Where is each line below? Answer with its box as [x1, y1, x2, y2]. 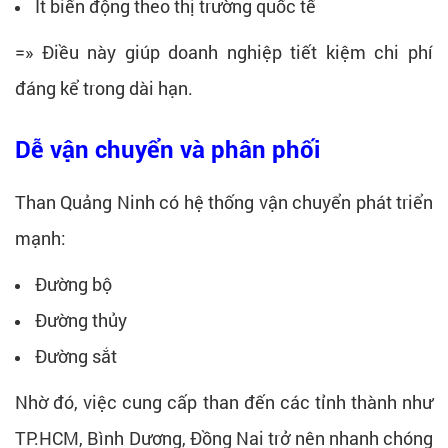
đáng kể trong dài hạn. [15, 75, 193, 100]
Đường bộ [35, 271, 112, 296]
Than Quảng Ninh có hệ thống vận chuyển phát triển [15, 189, 433, 214]
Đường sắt [35, 343, 117, 368]
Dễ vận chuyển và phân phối [15, 135, 320, 164]
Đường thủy [35, 307, 127, 332]
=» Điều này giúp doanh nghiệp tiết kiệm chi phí [15, 39, 433, 64]
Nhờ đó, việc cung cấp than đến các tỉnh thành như [15, 389, 433, 414]
